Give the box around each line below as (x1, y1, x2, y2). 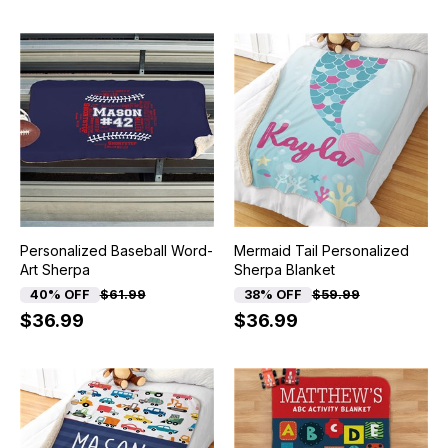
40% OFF (29, 287, 90, 303)
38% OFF (243, 287, 302, 303)
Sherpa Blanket (233, 261, 335, 279)
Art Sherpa (19, 261, 90, 279)
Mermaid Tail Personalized (233, 242, 409, 260)
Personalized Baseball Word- (19, 242, 213, 260)
